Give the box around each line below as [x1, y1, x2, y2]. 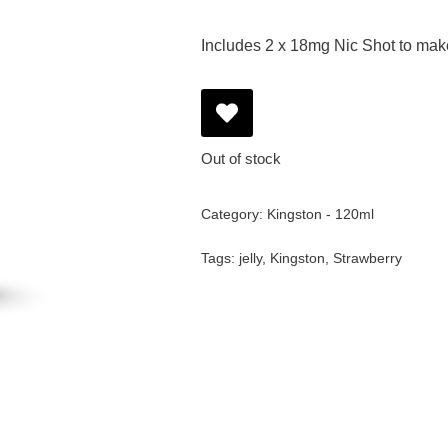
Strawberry [333, 249, 403, 266]
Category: [201, 205, 268, 222]
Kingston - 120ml [267, 205, 375, 222]
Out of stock [201, 150, 282, 167]
